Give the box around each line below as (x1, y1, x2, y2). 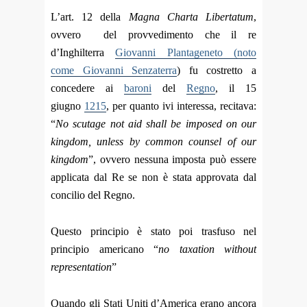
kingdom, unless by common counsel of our (51, 135, 256, 147)
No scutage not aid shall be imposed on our (56, 117, 256, 130)
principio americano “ (51, 243, 158, 255)
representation (51, 260, 112, 273)
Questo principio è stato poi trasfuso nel (51, 225, 256, 237)
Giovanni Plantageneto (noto (115, 46, 257, 58)
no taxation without (158, 243, 256, 255)
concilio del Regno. (51, 188, 135, 201)
